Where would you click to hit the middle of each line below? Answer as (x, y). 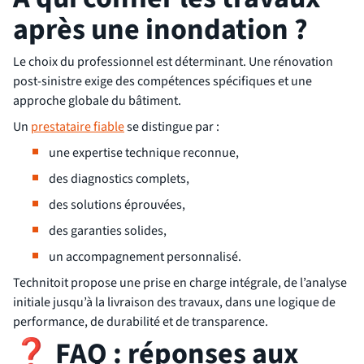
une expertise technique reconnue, (144, 153)
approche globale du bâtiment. (97, 101)
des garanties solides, (108, 231)
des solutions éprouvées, (117, 205)
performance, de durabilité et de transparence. (141, 322)
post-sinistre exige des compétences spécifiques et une (162, 82)
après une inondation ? (160, 30)
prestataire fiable (78, 127)
